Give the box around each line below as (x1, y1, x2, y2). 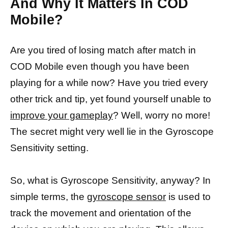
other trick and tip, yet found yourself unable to (10, 93, 211, 104)
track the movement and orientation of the (10, 208, 191, 219)
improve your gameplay (10, 109, 113, 121)
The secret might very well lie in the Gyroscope (10, 126, 214, 137)
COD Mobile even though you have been (10, 61, 189, 72)
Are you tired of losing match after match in (10, 44, 196, 55)
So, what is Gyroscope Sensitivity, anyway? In (10, 175, 211, 186)
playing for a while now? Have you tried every (10, 77, 208, 88)
